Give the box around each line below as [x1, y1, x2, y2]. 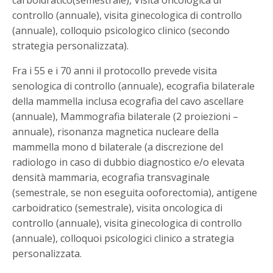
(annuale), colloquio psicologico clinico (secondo [12, 23, 230, 37]
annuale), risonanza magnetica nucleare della [12, 124, 219, 138]
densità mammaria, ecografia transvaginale [12, 170, 210, 184]
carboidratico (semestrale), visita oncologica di [12, 200, 223, 214]
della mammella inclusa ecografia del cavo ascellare [12, 94, 244, 108]
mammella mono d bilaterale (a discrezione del [12, 140, 224, 154]
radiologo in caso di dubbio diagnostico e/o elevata [12, 155, 245, 169]
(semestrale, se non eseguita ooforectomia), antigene [12, 185, 258, 199]
